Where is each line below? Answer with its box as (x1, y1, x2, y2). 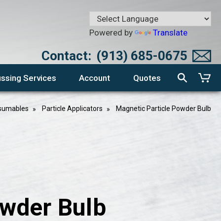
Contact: (41, 48, 91, 63)
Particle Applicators (41, 105, 103, 112)
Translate (152, 28, 187, 37)
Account (79, 73, 110, 83)
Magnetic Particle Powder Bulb (115, 105, 211, 112)
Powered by (89, 28, 135, 37)
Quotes (133, 73, 161, 83)
